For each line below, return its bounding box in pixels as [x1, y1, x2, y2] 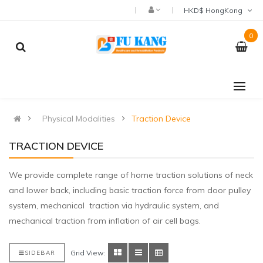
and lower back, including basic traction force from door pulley [9, 185, 251, 196]
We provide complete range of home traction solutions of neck [9, 170, 253, 181]
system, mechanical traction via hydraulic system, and [9, 200, 219, 211]
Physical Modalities [42, 113, 115, 124]
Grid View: [70, 248, 105, 258]
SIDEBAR [25, 249, 55, 257]
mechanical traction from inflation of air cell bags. [9, 215, 201, 227]
